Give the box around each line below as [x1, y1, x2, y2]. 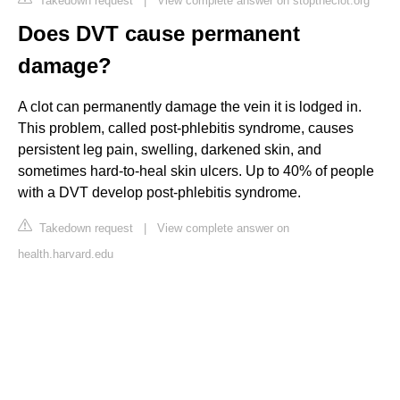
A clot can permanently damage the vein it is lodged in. [18, 98, 362, 114]
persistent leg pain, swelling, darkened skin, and [18, 141, 321, 157]
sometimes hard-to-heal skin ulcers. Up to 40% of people [18, 162, 374, 179]
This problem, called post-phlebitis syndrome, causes [18, 120, 354, 136]
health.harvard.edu [18, 246, 113, 261]
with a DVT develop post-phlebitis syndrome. [18, 184, 301, 200]
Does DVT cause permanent [18, 21, 300, 46]
